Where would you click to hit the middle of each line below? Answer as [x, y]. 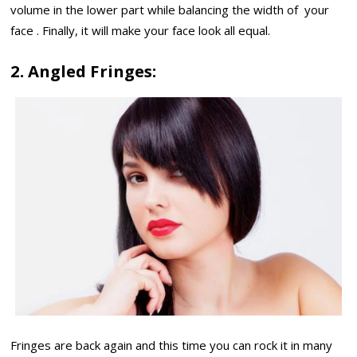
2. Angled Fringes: [84, 71]
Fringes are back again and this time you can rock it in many [172, 345]
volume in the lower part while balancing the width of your [170, 10]
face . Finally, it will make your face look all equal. [141, 31]
